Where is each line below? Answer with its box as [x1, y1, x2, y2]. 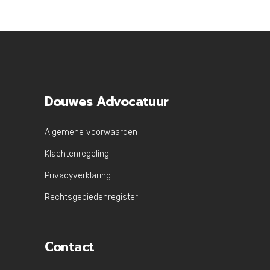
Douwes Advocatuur [45, 92, 169, 112]
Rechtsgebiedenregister [45, 192, 138, 203]
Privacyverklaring [45, 171, 111, 181]
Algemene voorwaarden [45, 127, 137, 138]
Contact [45, 237, 95, 257]
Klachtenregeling [45, 149, 109, 160]
